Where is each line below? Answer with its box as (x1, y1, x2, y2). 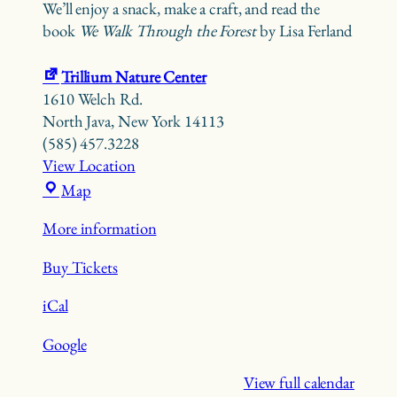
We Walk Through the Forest (78, 19, 260, 42)
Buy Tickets (43, 255, 118, 278)
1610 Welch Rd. (43, 87, 143, 110)
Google (43, 332, 87, 355)
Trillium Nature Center (60, 65, 206, 88)
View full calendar (243, 371, 354, 394)
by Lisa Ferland (259, 19, 353, 42)
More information (43, 217, 157, 240)
